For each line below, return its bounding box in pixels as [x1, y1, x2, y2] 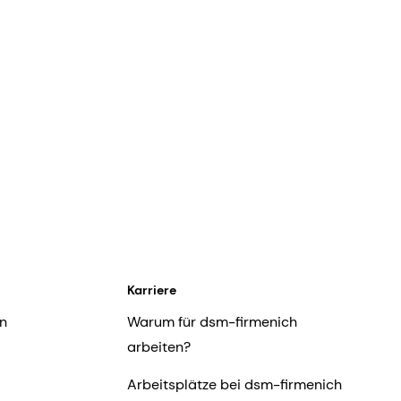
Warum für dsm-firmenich [126, 312, 297, 332]
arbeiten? [126, 337, 191, 357]
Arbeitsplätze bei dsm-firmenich [126, 375, 342, 395]
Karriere [126, 282, 176, 299]
